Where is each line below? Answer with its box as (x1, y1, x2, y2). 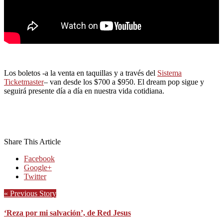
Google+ (24, 163, 52, 172)
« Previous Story (4, 189, 56, 198)
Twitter (24, 172, 46, 181)
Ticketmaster (4, 77, 44, 86)
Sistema (157, 68, 182, 77)
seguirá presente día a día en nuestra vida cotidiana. (4, 86, 164, 95)
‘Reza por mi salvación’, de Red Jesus (4, 208, 131, 217)
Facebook (24, 154, 55, 163)
